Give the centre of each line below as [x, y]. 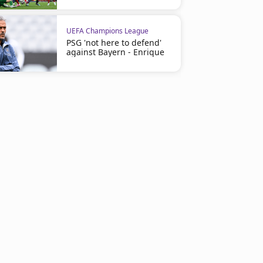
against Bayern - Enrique [115, 52]
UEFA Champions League [107, 31]
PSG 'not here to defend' [114, 43]
